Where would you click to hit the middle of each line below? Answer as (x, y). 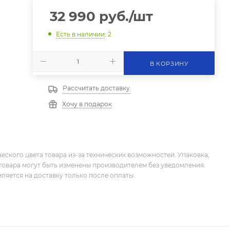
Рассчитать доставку (96, 88)
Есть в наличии (80, 34)
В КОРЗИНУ (169, 63)
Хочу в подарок (87, 104)
